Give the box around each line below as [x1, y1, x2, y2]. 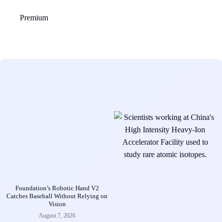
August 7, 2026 [39, 212, 75, 219]
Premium [20, 13, 48, 22]
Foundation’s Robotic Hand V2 [15, 184, 99, 192]
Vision [48, 200, 66, 208]
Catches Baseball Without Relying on [6, 192, 108, 200]
